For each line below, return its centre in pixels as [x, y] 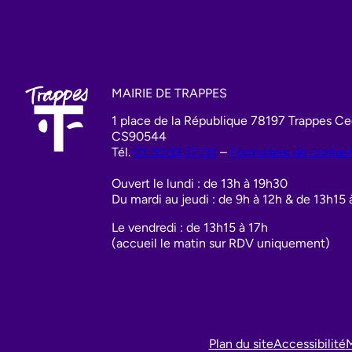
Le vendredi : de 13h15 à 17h [191, 227]
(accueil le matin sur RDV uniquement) [221, 243]
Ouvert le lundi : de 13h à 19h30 [200, 183]
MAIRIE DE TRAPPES [169, 93]
